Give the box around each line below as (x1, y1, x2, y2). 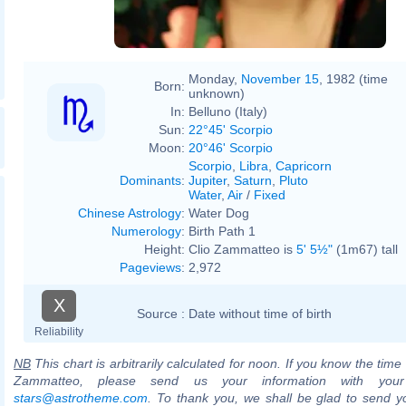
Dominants (120, 172, 181, 188)
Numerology (111, 223, 181, 238)
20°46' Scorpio (188, 140, 273, 155)
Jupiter (188, 172, 227, 188)
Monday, (188, 71, 241, 86)
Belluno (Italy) (188, 103, 267, 119)
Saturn (234, 172, 272, 188)
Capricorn (275, 158, 332, 173)
